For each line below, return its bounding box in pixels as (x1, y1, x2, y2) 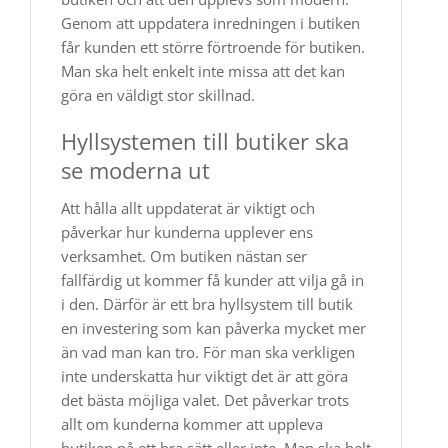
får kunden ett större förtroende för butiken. (61, 37, 365, 57)
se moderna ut (61, 155, 210, 185)
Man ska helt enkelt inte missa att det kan (61, 61, 345, 81)
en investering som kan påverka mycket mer (61, 318, 366, 338)
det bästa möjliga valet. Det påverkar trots (61, 390, 349, 410)
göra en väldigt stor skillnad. (61, 85, 255, 105)
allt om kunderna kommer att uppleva (61, 414, 323, 434)
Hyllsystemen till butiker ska (61, 126, 349, 156)
